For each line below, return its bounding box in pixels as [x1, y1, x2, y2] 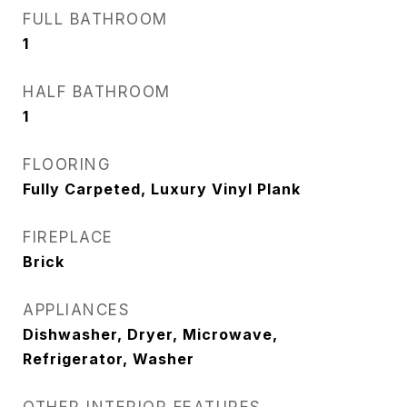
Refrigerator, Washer [23, 350, 194, 368]
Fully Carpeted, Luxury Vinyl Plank [23, 180, 301, 198]
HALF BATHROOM [23, 83, 171, 101]
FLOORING [23, 155, 111, 174]
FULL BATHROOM [23, 10, 168, 28]
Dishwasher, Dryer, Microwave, [23, 325, 278, 343]
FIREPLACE [23, 228, 114, 246]
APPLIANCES [23, 301, 130, 319]
